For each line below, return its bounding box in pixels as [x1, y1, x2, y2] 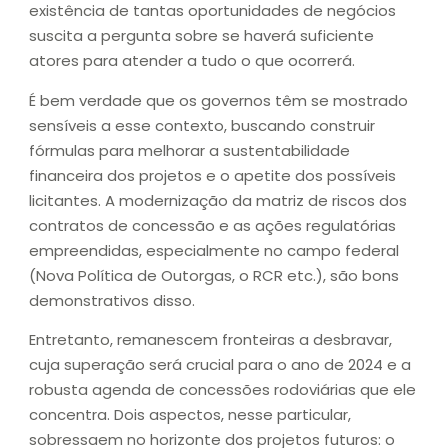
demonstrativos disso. [29, 289, 195, 311]
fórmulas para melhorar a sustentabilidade [29, 139, 350, 161]
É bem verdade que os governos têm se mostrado [29, 89, 408, 111]
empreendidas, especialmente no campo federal [29, 239, 399, 261]
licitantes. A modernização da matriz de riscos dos [29, 189, 407, 211]
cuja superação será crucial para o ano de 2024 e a [29, 353, 411, 375]
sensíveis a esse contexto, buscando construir [29, 114, 375, 136]
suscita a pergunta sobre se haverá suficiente [29, 25, 374, 47]
